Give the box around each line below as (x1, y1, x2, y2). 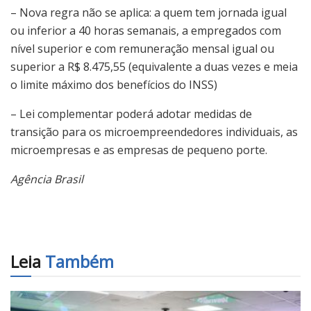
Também (41, 249, 114, 273)
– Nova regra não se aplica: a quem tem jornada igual (10, 4, 287, 20)
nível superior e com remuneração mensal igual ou (10, 40, 274, 56)
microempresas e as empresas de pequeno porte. (10, 142, 267, 158)
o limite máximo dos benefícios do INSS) (10, 76, 217, 92)
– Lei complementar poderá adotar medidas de (10, 106, 252, 121)
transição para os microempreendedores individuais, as (10, 124, 298, 140)
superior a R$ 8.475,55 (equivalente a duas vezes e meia (10, 58, 298, 74)
